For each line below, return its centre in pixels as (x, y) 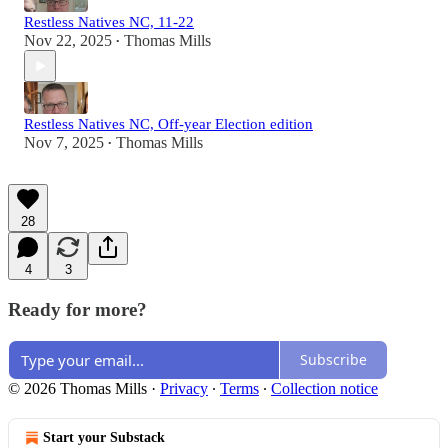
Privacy (184, 388)
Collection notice (324, 388)
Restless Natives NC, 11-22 (109, 22)
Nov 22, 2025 (68, 41)
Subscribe (333, 360)
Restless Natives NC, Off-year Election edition (168, 124)
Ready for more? (77, 310)
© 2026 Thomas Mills (77, 388)
